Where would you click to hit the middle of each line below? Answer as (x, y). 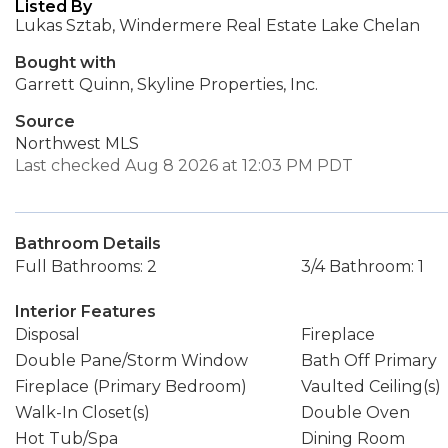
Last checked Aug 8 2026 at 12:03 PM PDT (184, 165)
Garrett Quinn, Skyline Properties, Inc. (166, 84)
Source (45, 121)
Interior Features (85, 311)
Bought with (65, 62)
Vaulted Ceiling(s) (370, 386)
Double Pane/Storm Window (131, 360)
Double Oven (355, 412)
